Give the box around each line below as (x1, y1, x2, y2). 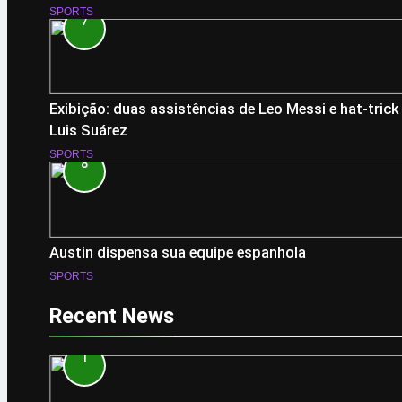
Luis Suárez (49, 122, 127, 140)
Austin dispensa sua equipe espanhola (49, 243, 306, 261)
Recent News (49, 302, 174, 328)
